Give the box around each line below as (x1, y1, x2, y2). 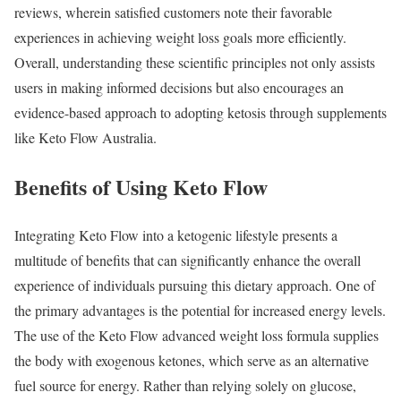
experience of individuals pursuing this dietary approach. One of (14, 276, 375, 295)
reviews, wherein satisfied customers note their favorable (14, 2, 332, 21)
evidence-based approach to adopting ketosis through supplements (14, 102, 387, 122)
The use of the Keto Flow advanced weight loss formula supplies (14, 326, 379, 346)
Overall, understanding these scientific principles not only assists (14, 52, 375, 72)
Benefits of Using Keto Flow (14, 170, 268, 202)
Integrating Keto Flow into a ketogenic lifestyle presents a (14, 226, 337, 245)
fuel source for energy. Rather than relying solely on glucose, (14, 376, 356, 396)
